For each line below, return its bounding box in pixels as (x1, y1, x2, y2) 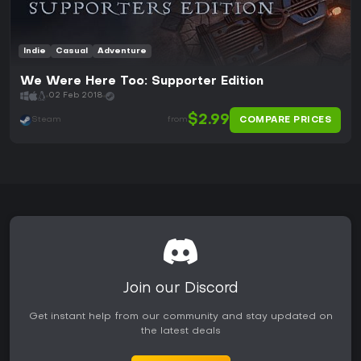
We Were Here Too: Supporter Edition (20, 76, 263, 87)
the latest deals (140, 326, 221, 336)
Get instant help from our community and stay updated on (28, 312, 333, 322)
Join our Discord (122, 282, 239, 296)
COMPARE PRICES (239, 115, 331, 125)
